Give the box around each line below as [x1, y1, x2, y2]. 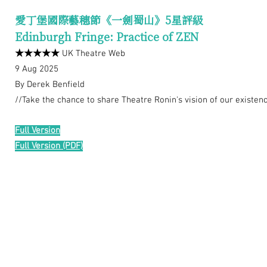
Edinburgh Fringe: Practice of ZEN [15, 29, 198, 45]
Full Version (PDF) [15, 141, 83, 152]
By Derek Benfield [15, 79, 85, 91]
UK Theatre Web [60, 48, 125, 60]
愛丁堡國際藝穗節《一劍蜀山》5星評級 [15, 12, 203, 28]
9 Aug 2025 [15, 64, 58, 75]
